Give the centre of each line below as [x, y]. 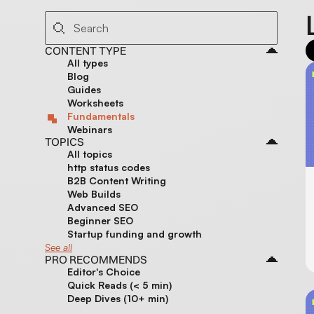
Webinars [90, 130]
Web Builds [94, 194]
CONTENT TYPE [86, 51]
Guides [84, 90]
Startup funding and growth [135, 234]
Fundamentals [101, 116]
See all [59, 247]
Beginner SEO [100, 221]
